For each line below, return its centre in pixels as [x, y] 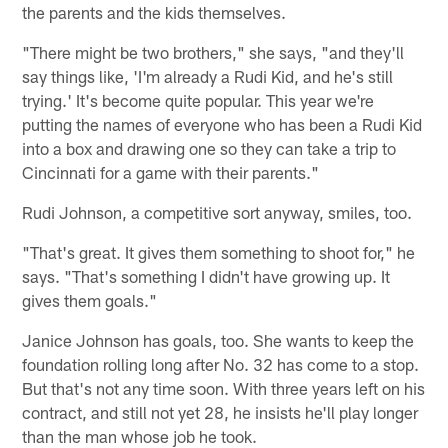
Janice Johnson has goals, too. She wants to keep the [218, 339]
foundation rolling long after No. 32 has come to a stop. [221, 363]
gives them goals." [90, 299]
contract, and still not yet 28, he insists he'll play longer [220, 411]
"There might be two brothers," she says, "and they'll [213, 51]
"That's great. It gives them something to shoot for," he [219, 251]
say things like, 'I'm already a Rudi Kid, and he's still [208, 75]
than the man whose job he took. [140, 435]
